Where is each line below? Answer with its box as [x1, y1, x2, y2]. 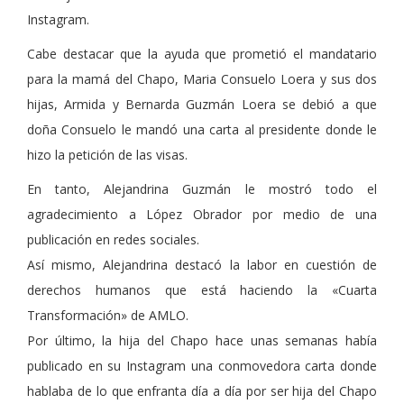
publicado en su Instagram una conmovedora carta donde [27, 356, 377, 374]
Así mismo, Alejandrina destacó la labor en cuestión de [27, 255, 377, 273]
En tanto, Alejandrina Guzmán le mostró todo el [27, 179, 377, 197]
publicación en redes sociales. [27, 230, 199, 248]
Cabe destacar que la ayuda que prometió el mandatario [27, 44, 377, 62]
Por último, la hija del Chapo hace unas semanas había [27, 331, 377, 349]
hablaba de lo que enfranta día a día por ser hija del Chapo [27, 381, 377, 399]
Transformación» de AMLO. [27, 306, 188, 324]
